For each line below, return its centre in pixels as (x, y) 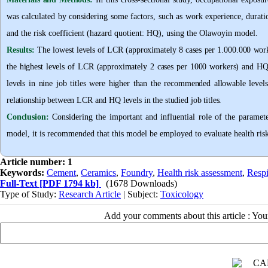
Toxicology (182, 194)
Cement (61, 173)
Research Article (90, 194)
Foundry (137, 173)
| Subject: (141, 194)
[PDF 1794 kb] (68, 184)
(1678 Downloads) (141, 184)
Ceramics (98, 173)
